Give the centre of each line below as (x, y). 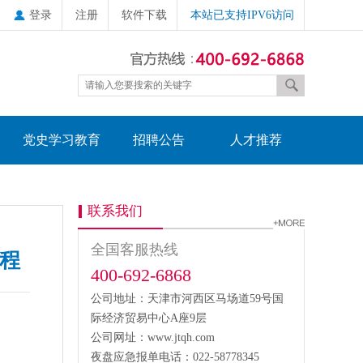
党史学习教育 (62, 140)
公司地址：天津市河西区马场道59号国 (187, 299)
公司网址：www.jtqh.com (153, 337)
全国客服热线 (135, 250)
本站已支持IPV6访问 (242, 15)
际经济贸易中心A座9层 (149, 318)
